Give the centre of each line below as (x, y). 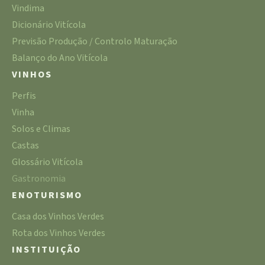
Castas (25, 146)
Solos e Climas (41, 129)
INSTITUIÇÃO (46, 250)
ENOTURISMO (47, 195)
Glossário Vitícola (47, 162)
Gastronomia (39, 179)
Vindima (28, 9)
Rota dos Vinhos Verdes (59, 233)
